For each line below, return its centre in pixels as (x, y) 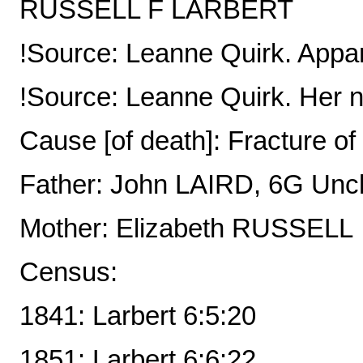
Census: (68, 272)
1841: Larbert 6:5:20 (138, 316)
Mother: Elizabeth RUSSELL (186, 228)
